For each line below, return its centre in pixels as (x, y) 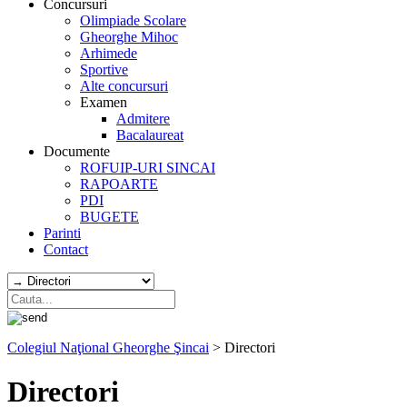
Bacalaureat (150, 135)
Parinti (62, 233)
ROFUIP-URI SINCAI (148, 168)
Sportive (104, 69)
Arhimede (109, 53)
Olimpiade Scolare (133, 20)
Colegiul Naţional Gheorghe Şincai (108, 347)
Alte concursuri (124, 86)
